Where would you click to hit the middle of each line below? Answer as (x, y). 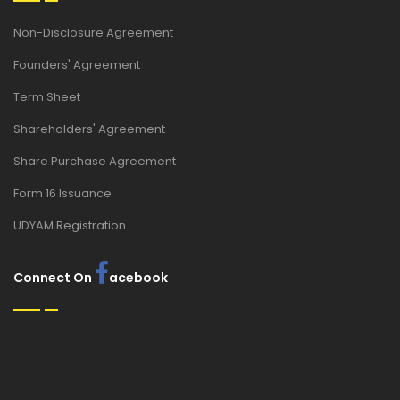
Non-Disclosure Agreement (93, 33)
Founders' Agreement (77, 65)
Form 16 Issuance (62, 194)
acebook (138, 278)
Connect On (54, 278)
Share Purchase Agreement (95, 162)
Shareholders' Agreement (89, 129)
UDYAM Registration (70, 226)
